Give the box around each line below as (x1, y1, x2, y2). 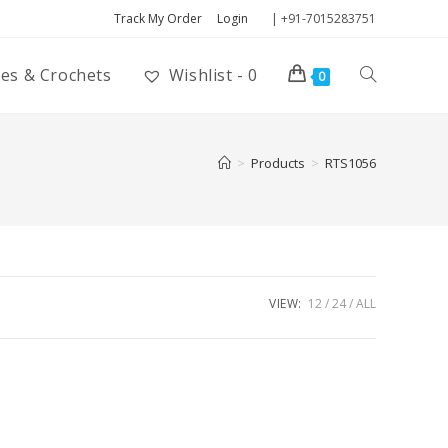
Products (251, 154, 305, 172)
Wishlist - (168, 64, 244, 86)
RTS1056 (325, 154, 376, 172)
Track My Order (114, 10, 202, 27)
